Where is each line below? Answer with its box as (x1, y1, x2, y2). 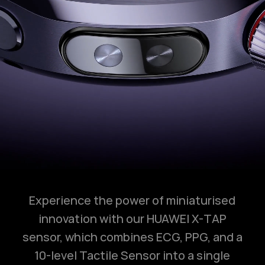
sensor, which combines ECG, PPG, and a (22, 229, 243, 245)
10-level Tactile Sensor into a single (34, 247, 231, 263)
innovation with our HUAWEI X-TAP (38, 211, 227, 227)
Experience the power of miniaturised (29, 192, 236, 208)
